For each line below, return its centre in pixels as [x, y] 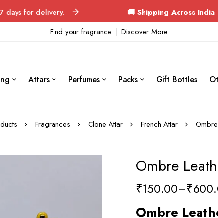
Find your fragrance [81, 32]
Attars [39, 79]
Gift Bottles [177, 79]
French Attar [159, 124]
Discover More [145, 32]
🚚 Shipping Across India [132, 12]
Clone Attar [105, 124]
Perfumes [84, 79]
